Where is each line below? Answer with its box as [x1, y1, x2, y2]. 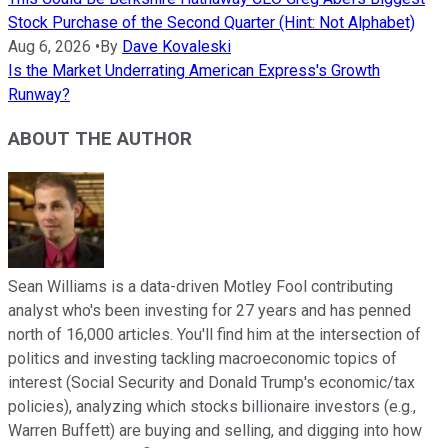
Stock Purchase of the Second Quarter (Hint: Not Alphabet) [8, 12, 415, 32]
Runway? [8, 84, 70, 104]
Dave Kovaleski [122, 36, 231, 56]
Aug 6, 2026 [8, 36, 91, 56]
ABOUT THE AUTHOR [8, 128, 192, 151]
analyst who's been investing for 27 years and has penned [8, 301, 411, 321]
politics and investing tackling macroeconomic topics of [8, 349, 397, 369]
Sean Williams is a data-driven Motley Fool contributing [8, 277, 393, 297]
